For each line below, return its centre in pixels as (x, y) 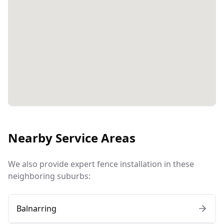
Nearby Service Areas (72, 138)
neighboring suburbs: (49, 176)
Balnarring (36, 209)
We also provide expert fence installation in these (101, 164)
